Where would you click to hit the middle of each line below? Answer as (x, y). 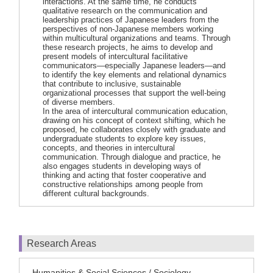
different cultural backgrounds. (96, 193)
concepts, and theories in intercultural (109, 148)
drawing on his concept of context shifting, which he (134, 120)
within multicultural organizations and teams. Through (136, 38)
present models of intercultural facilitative (115, 56)
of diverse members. (79, 102)
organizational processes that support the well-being (134, 93)
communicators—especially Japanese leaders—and (134, 66)
